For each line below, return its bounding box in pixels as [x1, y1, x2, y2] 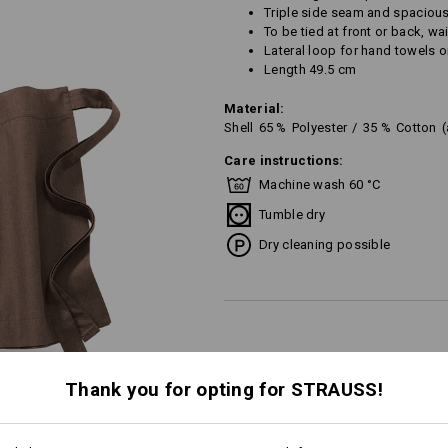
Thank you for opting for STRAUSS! [65, 377, 383, 401]
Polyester [291, 120, 348, 135]
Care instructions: [224, 153, 344, 168]
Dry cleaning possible [259, 237, 391, 252]
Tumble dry [259, 207, 325, 222]
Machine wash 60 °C [259, 177, 381, 192]
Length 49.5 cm [264, 62, 357, 77]
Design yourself [320, 413, 419, 428]
